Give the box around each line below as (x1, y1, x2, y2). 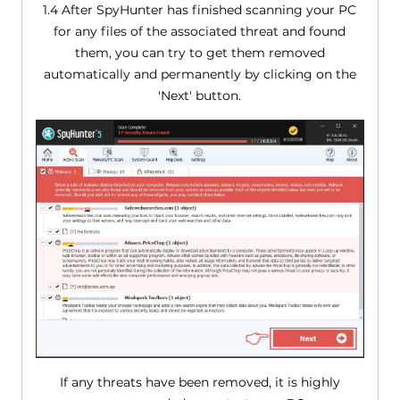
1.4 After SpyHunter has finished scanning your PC (43, 2, 357, 19)
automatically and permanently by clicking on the (43, 66, 356, 83)
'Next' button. (158, 87, 242, 104)
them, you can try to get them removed (74, 45, 325, 62)
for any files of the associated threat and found (54, 23, 346, 40)
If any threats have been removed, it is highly (59, 374, 340, 391)
